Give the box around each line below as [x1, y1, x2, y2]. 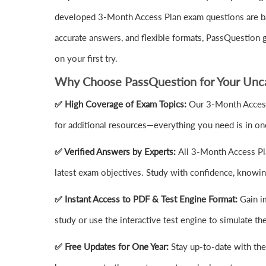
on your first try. [55, 53, 118, 64]
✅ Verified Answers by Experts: [55, 146, 178, 157]
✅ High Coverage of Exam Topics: [55, 99, 189, 110]
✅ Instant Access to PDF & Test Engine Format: [55, 194, 240, 205]
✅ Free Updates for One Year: [55, 241, 171, 252]
